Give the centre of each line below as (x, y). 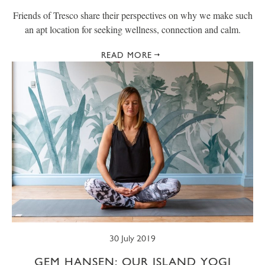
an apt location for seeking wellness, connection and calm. (132, 29)
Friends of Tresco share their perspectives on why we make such (132, 15)
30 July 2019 (132, 238)
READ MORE (127, 55)
